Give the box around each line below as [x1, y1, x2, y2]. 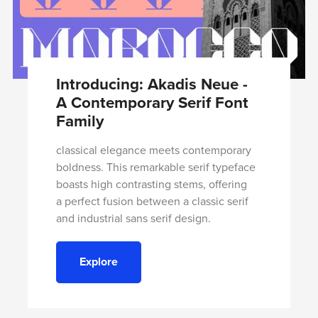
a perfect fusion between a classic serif [55, 194, 248, 209]
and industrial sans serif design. [55, 211, 211, 226]
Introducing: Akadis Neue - [55, 74, 248, 94]
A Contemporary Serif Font [55, 92, 248, 112]
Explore [79, 255, 118, 269]
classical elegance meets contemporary [55, 143, 254, 158]
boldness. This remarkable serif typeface [55, 160, 256, 175]
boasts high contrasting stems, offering [55, 177, 247, 192]
